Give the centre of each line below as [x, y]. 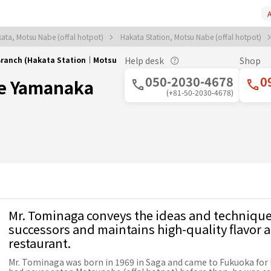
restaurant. [40, 243]
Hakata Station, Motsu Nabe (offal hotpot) [192, 37]
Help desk [144, 60]
